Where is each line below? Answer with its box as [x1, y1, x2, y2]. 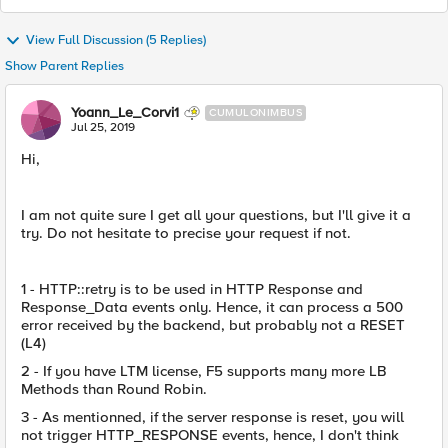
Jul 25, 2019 [71, 120, 135, 135]
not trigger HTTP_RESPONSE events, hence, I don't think [21, 426, 399, 444]
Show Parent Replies [5, 58, 124, 74]
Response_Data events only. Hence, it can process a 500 [21, 298, 403, 316]
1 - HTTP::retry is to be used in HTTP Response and [21, 280, 363, 298]
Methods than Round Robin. [21, 380, 207, 398]
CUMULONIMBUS [209, 106, 302, 119]
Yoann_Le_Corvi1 [71, 104, 179, 121]
